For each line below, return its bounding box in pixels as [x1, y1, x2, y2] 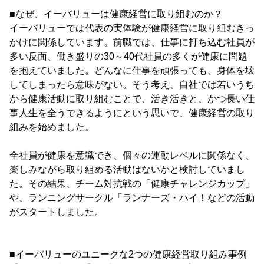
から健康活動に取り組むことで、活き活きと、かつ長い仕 [9, 93, 255, 104]
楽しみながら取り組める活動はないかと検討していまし [9, 164, 245, 174]
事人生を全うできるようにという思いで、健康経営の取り [9, 107, 255, 118]
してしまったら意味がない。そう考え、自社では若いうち [9, 79, 255, 90]
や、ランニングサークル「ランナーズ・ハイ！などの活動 [9, 192, 255, 203]
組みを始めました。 [9, 121, 94, 132]
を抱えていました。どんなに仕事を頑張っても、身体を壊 [9, 65, 255, 75]
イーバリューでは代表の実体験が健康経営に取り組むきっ [9, 22, 255, 33]
